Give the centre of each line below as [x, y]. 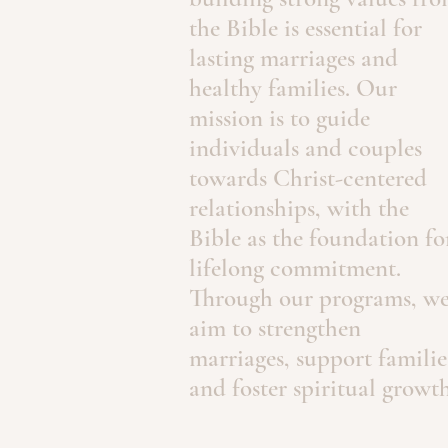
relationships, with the [299, 208]
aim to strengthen [275, 328]
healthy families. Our [293, 88]
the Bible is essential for [305, 28]
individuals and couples [305, 148]
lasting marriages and [293, 58]
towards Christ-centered [308, 178]
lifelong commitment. [295, 268]
